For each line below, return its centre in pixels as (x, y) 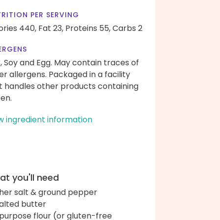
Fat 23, (51, 28)
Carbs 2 (127, 28)
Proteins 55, (88, 28)
